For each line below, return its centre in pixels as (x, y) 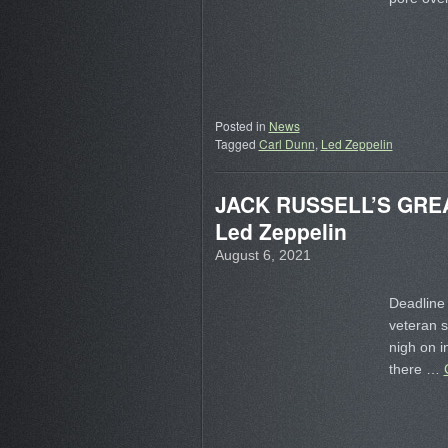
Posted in (240, 125)
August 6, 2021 (262, 255)
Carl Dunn (286, 143)
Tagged (235, 143)
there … (416, 369)
